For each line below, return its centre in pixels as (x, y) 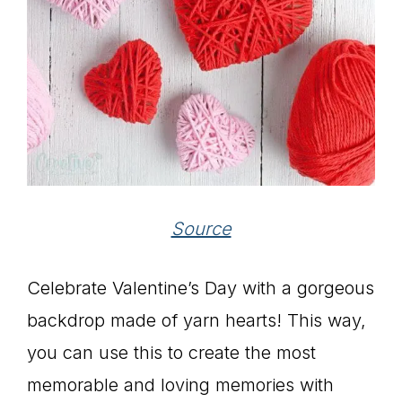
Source (201, 229)
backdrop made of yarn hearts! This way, (197, 321)
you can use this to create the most (171, 353)
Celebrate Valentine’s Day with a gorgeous (201, 288)
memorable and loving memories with (180, 385)
